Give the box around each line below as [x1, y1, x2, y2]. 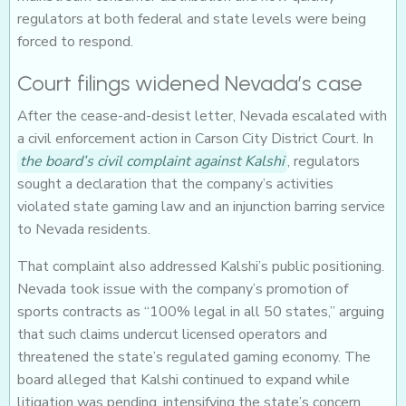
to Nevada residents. [17, 219, 150, 240]
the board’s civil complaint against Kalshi [20, 151, 285, 172]
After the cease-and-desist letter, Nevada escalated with [17, 106, 387, 127]
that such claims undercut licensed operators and [17, 324, 327, 345]
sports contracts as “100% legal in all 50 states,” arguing [17, 302, 384, 323]
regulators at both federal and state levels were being [17, 9, 366, 30]
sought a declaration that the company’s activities [17, 174, 333, 195]
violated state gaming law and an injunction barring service [17, 197, 385, 217]
